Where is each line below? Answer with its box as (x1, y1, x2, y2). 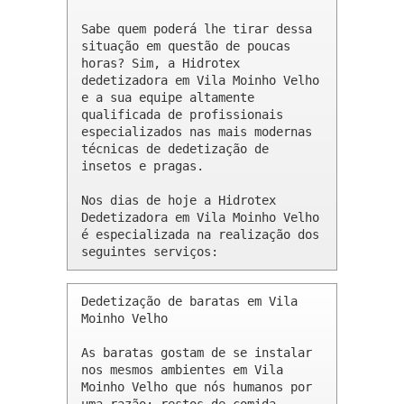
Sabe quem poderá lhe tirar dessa (81, 22, 312, 37)
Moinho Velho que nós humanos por (81, 380, 312, 395)
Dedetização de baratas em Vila (81, 294, 298, 309)
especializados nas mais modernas (81, 124, 312, 140)
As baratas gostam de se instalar (81, 345, 312, 361)
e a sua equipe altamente (81, 90, 254, 106)
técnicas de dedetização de (81, 142, 269, 157)
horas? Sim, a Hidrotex (81, 56, 240, 71)
